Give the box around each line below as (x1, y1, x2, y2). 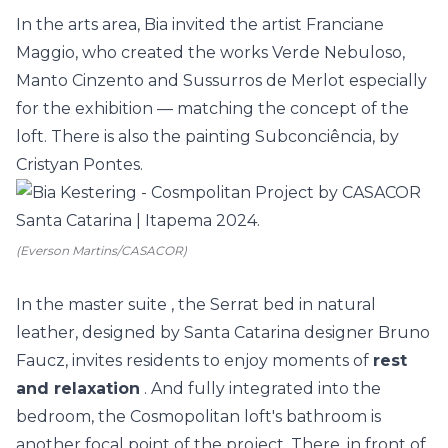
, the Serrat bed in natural (167, 295, 376, 314)
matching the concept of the (173, 99, 409, 118)
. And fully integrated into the (140, 379, 381, 398)
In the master (16, 295, 128, 314)
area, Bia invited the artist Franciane (98, 15, 384, 34)
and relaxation (16, 379, 140, 398)
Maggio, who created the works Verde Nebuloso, (16, 43, 405, 62)
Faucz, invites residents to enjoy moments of (16, 351, 373, 370)
